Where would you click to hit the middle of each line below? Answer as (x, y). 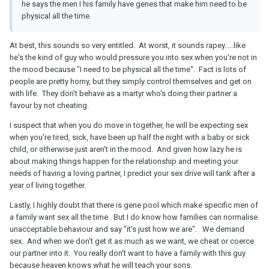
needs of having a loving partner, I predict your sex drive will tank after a (132, 173)
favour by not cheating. (49, 105)
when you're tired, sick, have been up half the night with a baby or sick (130, 137)
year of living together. (48, 185)
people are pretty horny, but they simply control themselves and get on (131, 81)
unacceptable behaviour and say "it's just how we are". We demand (127, 229)
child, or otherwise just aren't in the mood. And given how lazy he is (126, 149)
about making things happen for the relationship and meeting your (124, 161)
